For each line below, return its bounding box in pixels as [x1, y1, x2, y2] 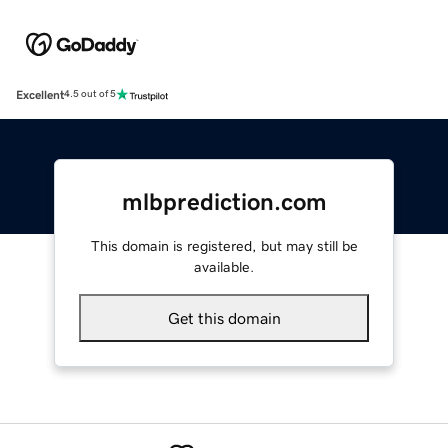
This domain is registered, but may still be [90, 238, 358, 253]
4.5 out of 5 [64, 89, 116, 100]
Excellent [16, 88, 64, 101]
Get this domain [167, 309, 281, 326]
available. [194, 259, 254, 274]
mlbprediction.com [121, 189, 327, 214]
